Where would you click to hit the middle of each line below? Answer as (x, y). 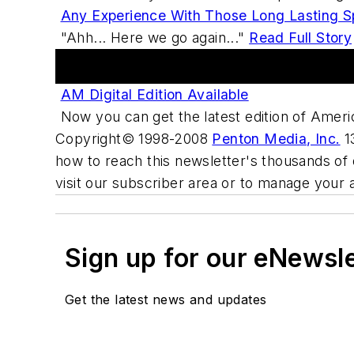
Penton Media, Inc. (276, 139)
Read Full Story (301, 38)
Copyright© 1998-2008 (134, 139)
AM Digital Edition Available (154, 95)
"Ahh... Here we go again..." (155, 38)
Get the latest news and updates (166, 300)
